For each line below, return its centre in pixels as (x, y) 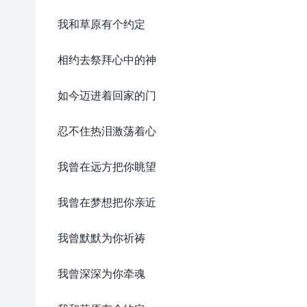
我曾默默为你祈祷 (101, 237)
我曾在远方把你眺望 (107, 166)
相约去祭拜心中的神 (107, 59)
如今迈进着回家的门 (107, 95)
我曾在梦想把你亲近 (107, 202)
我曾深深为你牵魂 (101, 273)
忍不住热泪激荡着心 (107, 131)
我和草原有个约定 (101, 24)
